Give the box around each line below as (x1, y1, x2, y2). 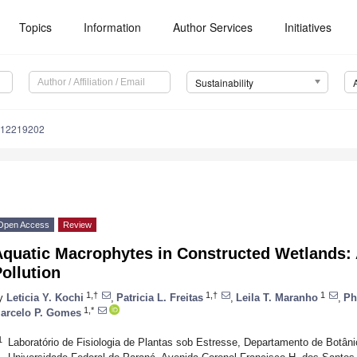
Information (84, 19, 142, 35)
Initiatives (284, 19, 332, 35)
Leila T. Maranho (236, 291, 318, 304)
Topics (19, 19, 53, 35)
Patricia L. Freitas (116, 291, 203, 304)
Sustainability (194, 76, 253, 90)
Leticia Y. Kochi (6, 291, 84, 304)
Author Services (173, 19, 253, 35)
